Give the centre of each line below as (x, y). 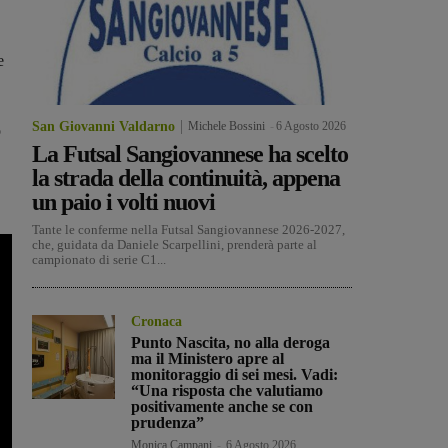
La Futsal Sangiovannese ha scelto (190, 154)
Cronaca (157, 322)
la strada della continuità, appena (186, 178)
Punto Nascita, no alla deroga (231, 343)
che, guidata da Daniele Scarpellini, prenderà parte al (174, 245)
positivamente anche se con (222, 407)
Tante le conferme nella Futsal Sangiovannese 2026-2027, (188, 230)
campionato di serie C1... (99, 260)
